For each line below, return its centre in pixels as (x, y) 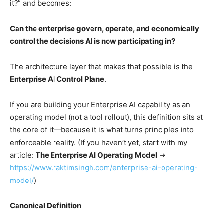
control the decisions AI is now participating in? (92, 41)
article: (23, 155)
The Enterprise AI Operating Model (96, 155)
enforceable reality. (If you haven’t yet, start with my (99, 142)
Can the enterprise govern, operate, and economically (104, 28)
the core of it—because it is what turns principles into (102, 129)
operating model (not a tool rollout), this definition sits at (106, 117)
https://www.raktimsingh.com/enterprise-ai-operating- (104, 167)
